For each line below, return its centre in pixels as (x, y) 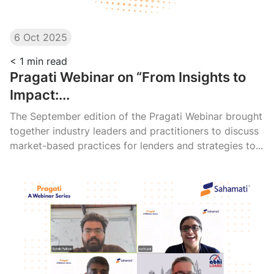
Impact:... (40, 94)
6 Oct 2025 (41, 37)
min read (47, 61)
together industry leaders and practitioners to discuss (134, 131)
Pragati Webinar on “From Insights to (128, 77)
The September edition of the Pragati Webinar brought (136, 116)
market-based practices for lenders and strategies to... (136, 145)
